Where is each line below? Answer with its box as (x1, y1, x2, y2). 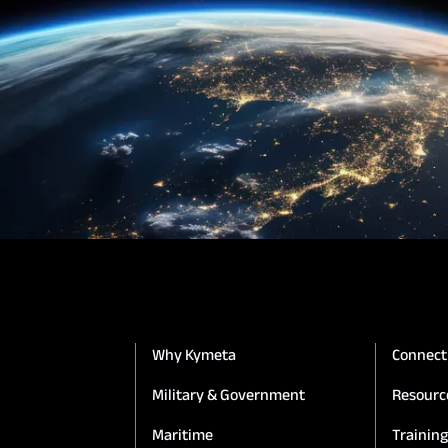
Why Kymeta (151, 346, 236, 363)
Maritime (151, 426, 213, 443)
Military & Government (151, 386, 305, 403)
